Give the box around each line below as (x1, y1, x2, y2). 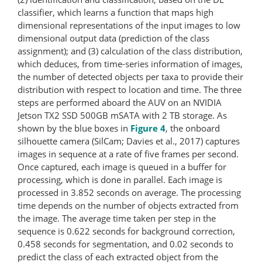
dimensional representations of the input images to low (18, 19, 240, 31)
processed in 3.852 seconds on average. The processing (18, 186, 241, 198)
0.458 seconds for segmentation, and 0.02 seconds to (18, 237, 233, 250)
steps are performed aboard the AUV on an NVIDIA (18, 96, 222, 108)
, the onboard (166, 122, 220, 134)
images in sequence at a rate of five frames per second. (18, 147, 239, 160)
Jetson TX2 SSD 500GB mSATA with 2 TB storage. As (18, 109, 227, 121)
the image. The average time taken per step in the (18, 212, 216, 224)
